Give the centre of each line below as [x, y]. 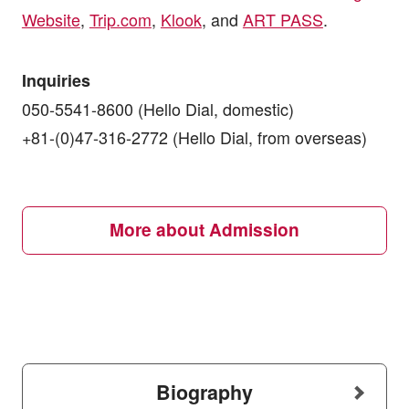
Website [51, 20]
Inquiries [56, 81]
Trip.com [120, 20]
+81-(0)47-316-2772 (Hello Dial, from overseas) [194, 137]
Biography [204, 393]
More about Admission [204, 230]
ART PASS [283, 20]
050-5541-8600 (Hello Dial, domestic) [157, 109]
